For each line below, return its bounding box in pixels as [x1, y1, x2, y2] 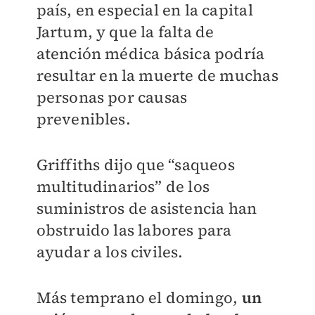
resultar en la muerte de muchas [36, 65, 278, 86]
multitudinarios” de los [36, 176, 210, 198]
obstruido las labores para [36, 219, 232, 241]
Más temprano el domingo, [36, 287, 242, 309]
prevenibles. [36, 108, 131, 130]
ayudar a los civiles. [36, 241, 184, 263]
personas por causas [36, 86, 188, 108]
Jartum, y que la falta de [36, 21, 214, 43]
